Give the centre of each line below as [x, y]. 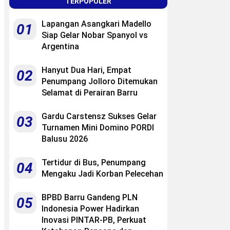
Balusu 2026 [65, 139]
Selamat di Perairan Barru [90, 92]
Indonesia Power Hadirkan [90, 208]
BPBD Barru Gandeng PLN [90, 197]
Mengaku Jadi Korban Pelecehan [102, 174]
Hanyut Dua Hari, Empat [87, 70]
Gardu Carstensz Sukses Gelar [99, 116]
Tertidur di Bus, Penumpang [94, 162]
